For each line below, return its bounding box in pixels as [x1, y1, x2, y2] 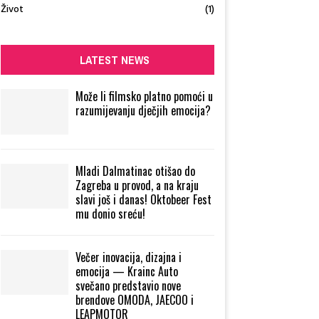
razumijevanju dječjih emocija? [75, 102, 211, 120]
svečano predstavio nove [75, 276, 181, 294]
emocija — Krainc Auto [75, 262, 178, 280]
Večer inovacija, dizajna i [75, 248, 182, 266]
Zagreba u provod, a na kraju [75, 176, 199, 194]
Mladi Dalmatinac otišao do [75, 162, 195, 179]
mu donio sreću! [75, 204, 145, 222]
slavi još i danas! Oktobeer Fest [75, 190, 211, 208]
